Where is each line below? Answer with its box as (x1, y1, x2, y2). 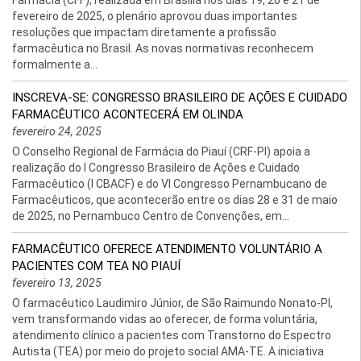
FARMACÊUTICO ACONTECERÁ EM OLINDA (12, 107, 243, 122)
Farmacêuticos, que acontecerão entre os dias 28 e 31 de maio (12, 193, 338, 206)
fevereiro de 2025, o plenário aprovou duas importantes (12, 10, 297, 23)
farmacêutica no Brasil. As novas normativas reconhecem (12, 42, 313, 55)
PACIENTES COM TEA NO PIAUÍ (12, 259, 180, 273)
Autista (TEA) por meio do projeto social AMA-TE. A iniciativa (12, 345, 324, 358)
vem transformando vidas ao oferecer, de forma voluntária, (12, 313, 317, 326)
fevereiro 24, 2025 (12, 125, 102, 138)
